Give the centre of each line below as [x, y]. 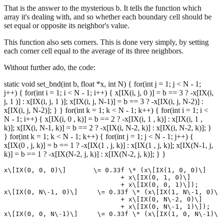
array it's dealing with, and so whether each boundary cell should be [108, 17]
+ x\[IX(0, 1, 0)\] [97, 177]
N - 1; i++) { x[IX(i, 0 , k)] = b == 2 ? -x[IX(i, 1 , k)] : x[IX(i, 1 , [103, 119]
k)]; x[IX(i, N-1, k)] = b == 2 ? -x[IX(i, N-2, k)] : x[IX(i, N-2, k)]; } [108, 127]
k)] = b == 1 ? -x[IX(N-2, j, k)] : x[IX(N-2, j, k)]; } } [85, 154]
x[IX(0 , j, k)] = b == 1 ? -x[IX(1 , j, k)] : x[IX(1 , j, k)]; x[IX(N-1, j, [109, 145]
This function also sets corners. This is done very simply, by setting [106, 42]
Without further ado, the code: [50, 67]
